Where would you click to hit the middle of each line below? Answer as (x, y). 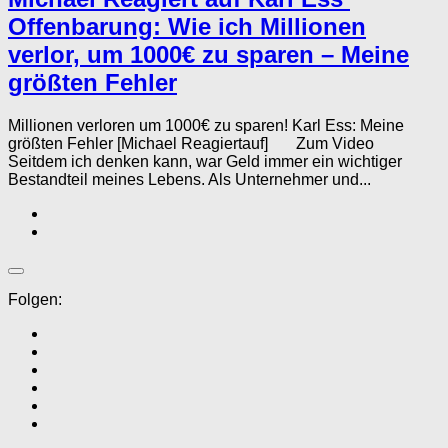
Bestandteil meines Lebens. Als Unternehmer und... (189, 179)
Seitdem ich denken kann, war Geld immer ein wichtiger (205, 161)
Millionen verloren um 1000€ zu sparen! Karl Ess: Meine (206, 125)
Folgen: (35, 299)
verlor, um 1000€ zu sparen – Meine (208, 54)
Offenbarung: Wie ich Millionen (187, 26)
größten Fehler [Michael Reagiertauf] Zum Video (195, 143)
